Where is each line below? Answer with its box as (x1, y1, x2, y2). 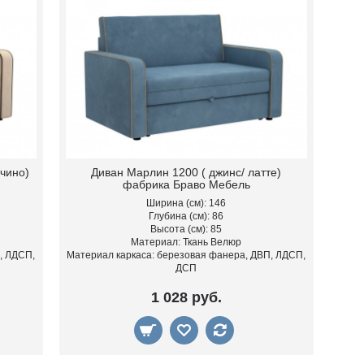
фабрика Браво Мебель (122, 177, 250, 191)
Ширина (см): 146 (146, 197, 227, 209)
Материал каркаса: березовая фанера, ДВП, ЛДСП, (67, 249, 306, 261)
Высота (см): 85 (150, 223, 223, 235)
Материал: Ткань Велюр (131, 236, 242, 248)
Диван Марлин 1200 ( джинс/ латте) (91, 165, 282, 179)
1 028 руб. (150, 288, 222, 305)
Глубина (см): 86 (149, 210, 224, 222)
